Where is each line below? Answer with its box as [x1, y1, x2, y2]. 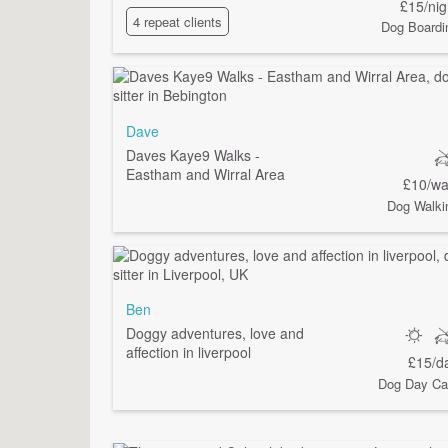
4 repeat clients [133, 12, 223, 32]
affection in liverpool [126, 342, 252, 363]
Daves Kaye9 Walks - [126, 145, 261, 166]
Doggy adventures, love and [126, 323, 305, 344]
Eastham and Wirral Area [126, 164, 286, 185]
